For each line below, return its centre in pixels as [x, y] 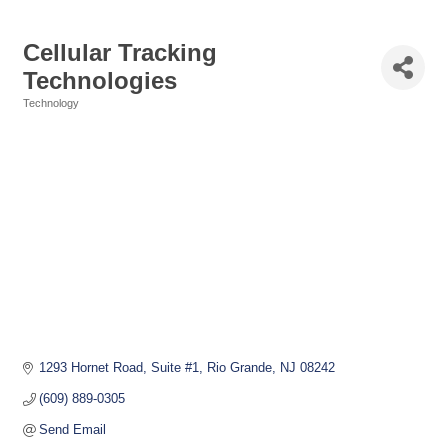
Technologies [100, 80]
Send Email [73, 430]
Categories [50, 117]
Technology [51, 103]
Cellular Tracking [120, 52]
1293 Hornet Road [91, 368]
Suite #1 [175, 368]
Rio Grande [240, 368]
